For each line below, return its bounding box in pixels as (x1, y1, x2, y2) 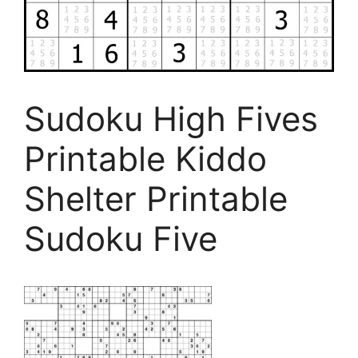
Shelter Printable (24, 178, 288, 219)
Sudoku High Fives (24, 98, 318, 139)
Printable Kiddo (24, 138, 267, 179)
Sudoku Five (24, 218, 217, 259)
